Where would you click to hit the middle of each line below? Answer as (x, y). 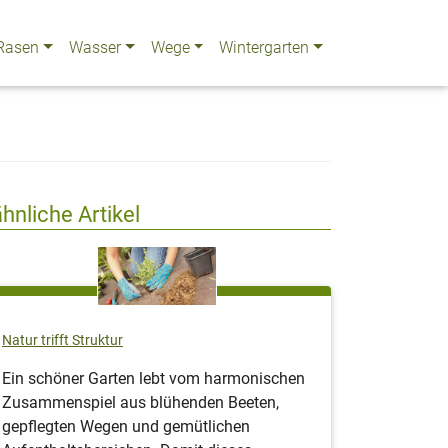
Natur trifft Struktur (62, 341)
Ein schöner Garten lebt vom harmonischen (153, 379)
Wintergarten (264, 47)
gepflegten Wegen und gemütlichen (126, 427)
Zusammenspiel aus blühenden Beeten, (140, 403)
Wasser (94, 47)
